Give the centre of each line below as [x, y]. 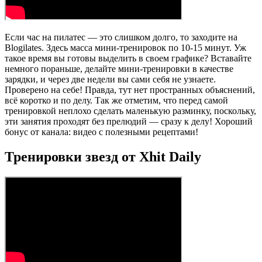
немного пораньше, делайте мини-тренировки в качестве [119, 68]
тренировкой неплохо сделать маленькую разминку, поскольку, [130, 111]
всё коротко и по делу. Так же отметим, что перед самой [116, 100]
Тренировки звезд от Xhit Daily [103, 156]
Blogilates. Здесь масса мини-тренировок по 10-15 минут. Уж [125, 47]
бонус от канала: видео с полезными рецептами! [101, 132]
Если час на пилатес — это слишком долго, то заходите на [121, 37]
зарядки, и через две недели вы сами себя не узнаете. [110, 79]
